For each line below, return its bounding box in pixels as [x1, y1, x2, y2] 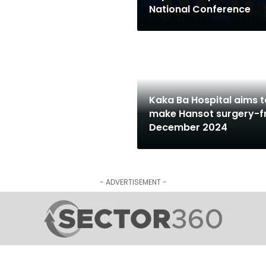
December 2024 [148, 121, 227, 134]
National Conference [148, 2, 251, 16]
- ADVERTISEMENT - [99, 177, 167, 187]
